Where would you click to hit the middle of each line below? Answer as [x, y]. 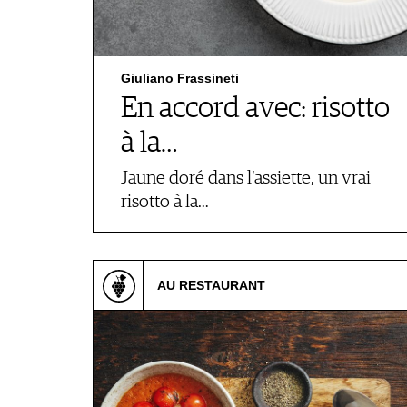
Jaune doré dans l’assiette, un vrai [246, 179]
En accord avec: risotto [255, 109]
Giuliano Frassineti [180, 78]
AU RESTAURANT [211, 285]
